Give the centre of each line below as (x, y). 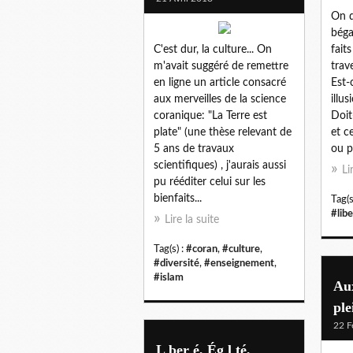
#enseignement (239, 263)
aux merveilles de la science (220, 99)
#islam (169, 277)
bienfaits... (178, 198)
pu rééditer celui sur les (210, 182)
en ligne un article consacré (220, 82)
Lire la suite (192, 219)
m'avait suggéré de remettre (221, 66)
